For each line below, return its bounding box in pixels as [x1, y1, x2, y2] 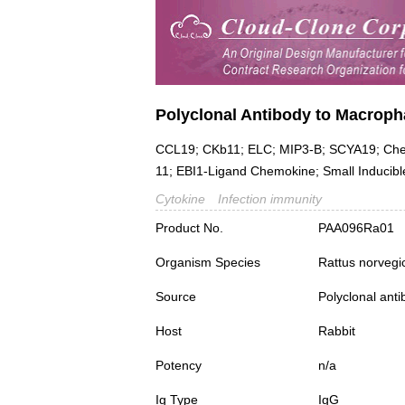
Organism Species [155, 255, 260, 270]
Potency [155, 358, 202, 373]
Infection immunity [218, 192, 322, 207]
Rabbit [318, 324, 355, 339]
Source [155, 289, 196, 305]
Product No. [155, 221, 223, 236]
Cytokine [155, 192, 205, 207]
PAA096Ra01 [318, 221, 394, 236]
